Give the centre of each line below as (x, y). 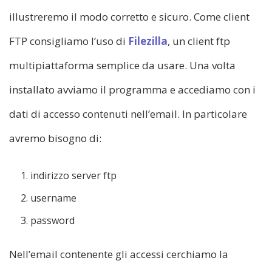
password (53, 220)
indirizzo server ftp (73, 175)
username (53, 198)
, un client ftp (199, 41)
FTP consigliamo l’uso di (69, 41)
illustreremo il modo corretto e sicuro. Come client (129, 17)
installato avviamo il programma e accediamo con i (132, 90)
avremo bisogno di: (55, 138)
